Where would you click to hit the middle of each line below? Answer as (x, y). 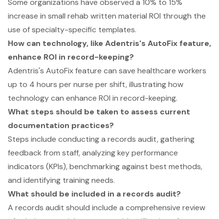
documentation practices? (61, 126)
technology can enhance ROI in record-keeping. (93, 98)
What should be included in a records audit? (94, 194)
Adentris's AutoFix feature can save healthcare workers (107, 71)
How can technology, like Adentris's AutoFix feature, (109, 44)
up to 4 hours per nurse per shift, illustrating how (96, 85)
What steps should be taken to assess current (99, 112)
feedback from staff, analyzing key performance (93, 153)
